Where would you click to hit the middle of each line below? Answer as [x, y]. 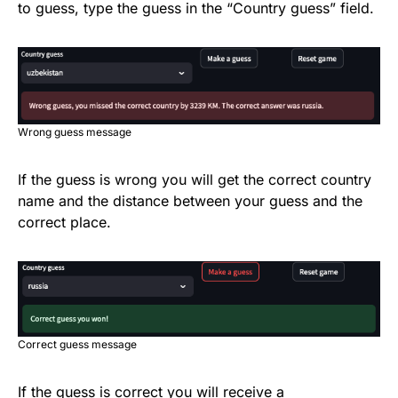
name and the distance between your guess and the [190, 200]
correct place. [64, 222]
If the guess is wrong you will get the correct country [195, 179]
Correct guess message [77, 344]
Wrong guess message [75, 131]
